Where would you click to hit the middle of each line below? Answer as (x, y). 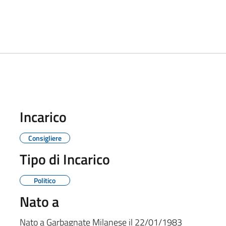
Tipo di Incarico (65, 159)
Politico (45, 180)
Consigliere (45, 138)
